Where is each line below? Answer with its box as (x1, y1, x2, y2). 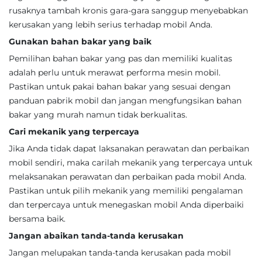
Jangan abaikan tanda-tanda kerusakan (9, 230, 184, 241)
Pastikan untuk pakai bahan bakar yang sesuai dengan (9, 81, 230, 92)
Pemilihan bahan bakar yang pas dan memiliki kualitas (9, 53, 232, 64)
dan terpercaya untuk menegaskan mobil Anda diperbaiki (9, 199, 244, 210)
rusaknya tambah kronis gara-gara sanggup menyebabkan (9, 5, 248, 16)
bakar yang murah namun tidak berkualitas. (9, 109, 187, 120)
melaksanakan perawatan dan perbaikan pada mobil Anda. (9, 171, 246, 182)
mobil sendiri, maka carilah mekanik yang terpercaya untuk (9, 157, 252, 168)
